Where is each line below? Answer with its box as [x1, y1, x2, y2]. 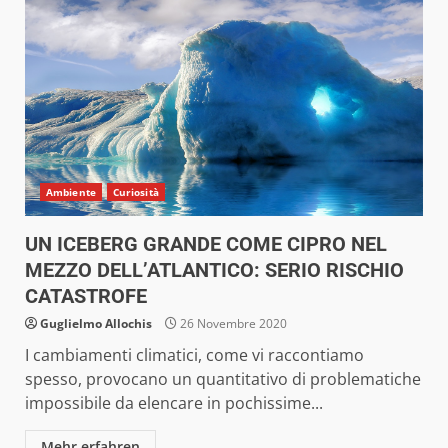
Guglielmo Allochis [40, 314, 152, 332]
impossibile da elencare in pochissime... [25, 391, 323, 414]
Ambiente [46, 184, 96, 199]
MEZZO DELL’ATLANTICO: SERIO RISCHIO [25, 257, 404, 282]
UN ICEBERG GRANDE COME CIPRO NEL [25, 231, 387, 256]
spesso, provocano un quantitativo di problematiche [25, 367, 421, 390]
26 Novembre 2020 [177, 314, 287, 332]
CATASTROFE [25, 283, 147, 308]
